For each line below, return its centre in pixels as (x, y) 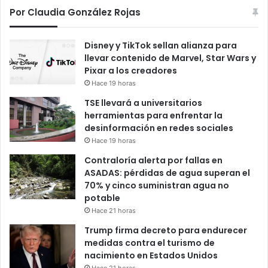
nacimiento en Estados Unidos (151, 256)
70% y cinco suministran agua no (157, 186)
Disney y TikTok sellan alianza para (161, 46)
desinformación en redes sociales (159, 128)
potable (102, 198)
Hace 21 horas (114, 211)
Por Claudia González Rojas (75, 13)
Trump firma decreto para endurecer (166, 231)
